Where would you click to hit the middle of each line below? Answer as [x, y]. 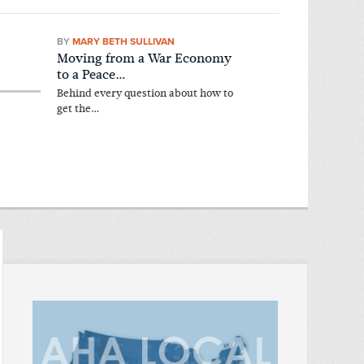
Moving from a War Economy [145, 58]
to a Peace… [92, 75]
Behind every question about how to [145, 93]
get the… [78, 109]
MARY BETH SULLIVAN [124, 41]
